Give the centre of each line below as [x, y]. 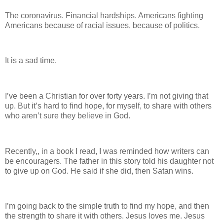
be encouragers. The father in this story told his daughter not [109, 161]
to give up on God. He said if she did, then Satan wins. [99, 171]
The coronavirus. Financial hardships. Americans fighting [104, 15]
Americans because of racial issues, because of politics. [102, 25]
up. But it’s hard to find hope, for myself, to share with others [108, 106]
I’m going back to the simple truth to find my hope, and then [107, 206]
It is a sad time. [31, 61]
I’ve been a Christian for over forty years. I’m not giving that [107, 96]
